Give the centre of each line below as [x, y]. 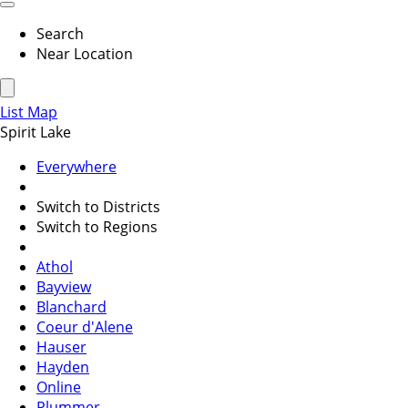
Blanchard [71, 307]
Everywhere [76, 167]
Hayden [63, 367]
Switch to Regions [97, 227]
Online [59, 388]
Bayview [64, 287]
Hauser [61, 347]
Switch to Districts [98, 207]
